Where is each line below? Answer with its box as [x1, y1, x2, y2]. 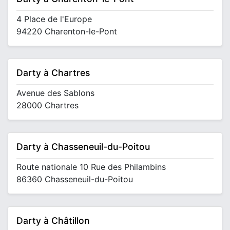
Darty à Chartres [16, 67, 90, 78]
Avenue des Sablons [16, 88, 94, 98]
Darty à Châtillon [16, 215, 90, 226]
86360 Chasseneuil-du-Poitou [16, 174, 133, 184]
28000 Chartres [16, 100, 79, 110]
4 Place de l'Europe [16, 14, 92, 24]
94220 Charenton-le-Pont [16, 26, 117, 36]
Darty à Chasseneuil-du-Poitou [16, 141, 150, 152]
